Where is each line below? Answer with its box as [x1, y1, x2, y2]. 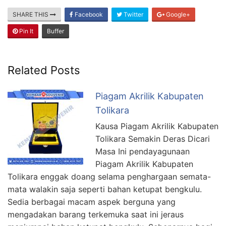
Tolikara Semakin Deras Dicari [95, 133, 210, 144]
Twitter [122, 10, 143, 18]
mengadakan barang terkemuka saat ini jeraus [8, 209, 184, 219]
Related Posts [8, 63, 80, 77]
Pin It [18, 27, 33, 35]
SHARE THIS [13, 10, 50, 18]
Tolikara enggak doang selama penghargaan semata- [8, 171, 211, 182]
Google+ [164, 10, 190, 18]
